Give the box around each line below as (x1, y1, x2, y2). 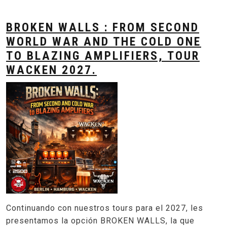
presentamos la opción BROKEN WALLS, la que (6, 215, 195, 225)
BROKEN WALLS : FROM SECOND (6, 20, 199, 34)
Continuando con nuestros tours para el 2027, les (6, 203, 203, 213)
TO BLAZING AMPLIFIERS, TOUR (6, 48, 200, 63)
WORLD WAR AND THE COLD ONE (6, 34, 201, 49)
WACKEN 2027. (6, 62, 97, 77)
